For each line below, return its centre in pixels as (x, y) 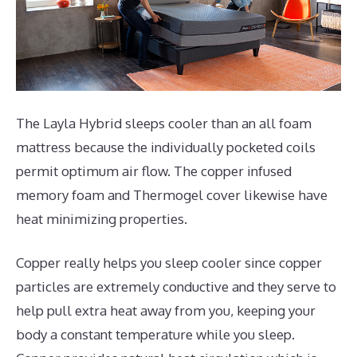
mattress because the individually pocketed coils (166, 147)
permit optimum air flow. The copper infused (154, 171)
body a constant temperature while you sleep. (155, 335)
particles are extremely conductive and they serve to (176, 287)
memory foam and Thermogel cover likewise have (172, 194)
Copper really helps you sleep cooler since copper (169, 263)
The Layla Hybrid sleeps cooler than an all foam (164, 123)
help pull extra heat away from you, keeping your (166, 311)
